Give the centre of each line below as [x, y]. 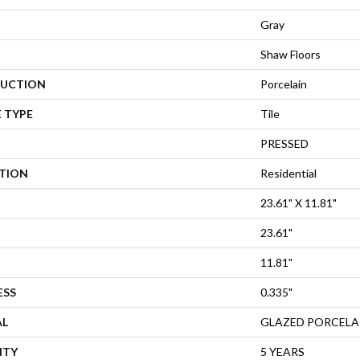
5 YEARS [282, 351]
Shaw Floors [290, 54]
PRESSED [284, 143]
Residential [288, 173]
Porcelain [284, 84]
